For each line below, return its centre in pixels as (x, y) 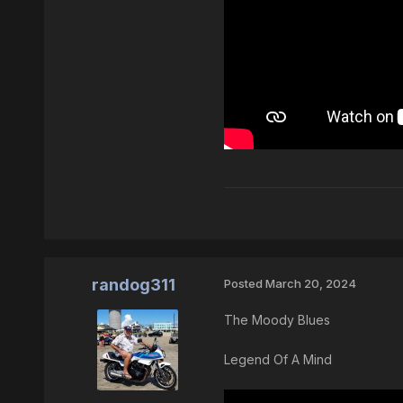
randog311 (134, 285)
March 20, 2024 (310, 284)
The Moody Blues (277, 320)
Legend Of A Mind (278, 360)
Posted (244, 284)
